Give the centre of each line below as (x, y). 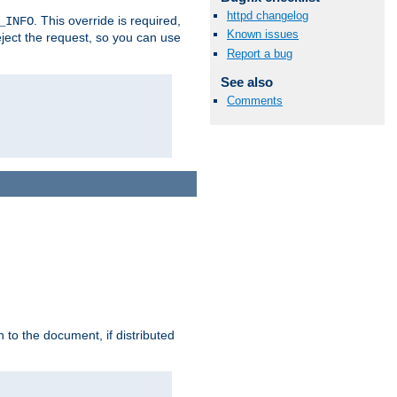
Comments (255, 100)
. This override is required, (107, 21)
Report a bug (260, 53)
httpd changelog (268, 16)
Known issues (263, 35)
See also (246, 82)
